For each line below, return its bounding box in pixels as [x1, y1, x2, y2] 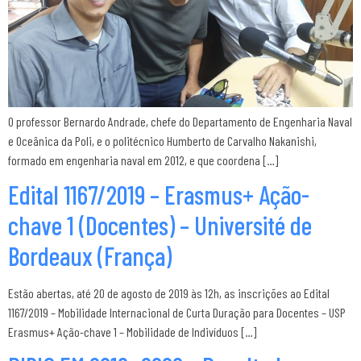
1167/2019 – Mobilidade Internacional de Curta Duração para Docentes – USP [8, 305, 346, 320]
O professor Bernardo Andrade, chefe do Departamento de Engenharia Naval [8, 114, 352, 129]
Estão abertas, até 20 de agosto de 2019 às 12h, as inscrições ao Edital [8, 285, 330, 301]
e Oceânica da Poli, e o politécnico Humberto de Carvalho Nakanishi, [8, 133, 317, 148]
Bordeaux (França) [8, 240, 172, 271]
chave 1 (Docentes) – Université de [8, 210, 312, 240]
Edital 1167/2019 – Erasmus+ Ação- [8, 179, 309, 210]
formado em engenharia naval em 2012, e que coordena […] [8, 152, 278, 168]
